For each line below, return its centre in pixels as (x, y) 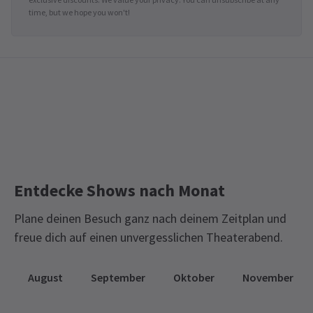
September (118, 277)
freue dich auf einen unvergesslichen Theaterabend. (148, 237)
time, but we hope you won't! (79, 12)
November (268, 277)
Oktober (194, 277)
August (45, 277)
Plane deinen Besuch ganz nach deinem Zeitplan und (150, 218)
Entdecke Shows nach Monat (119, 190)
